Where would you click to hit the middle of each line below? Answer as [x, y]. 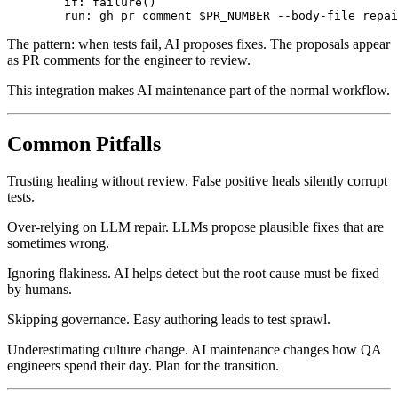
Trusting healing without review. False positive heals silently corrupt [197, 202]
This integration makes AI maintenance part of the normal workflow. [199, 110]
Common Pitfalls [84, 164]
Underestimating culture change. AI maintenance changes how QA [194, 370]
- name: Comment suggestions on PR [146, 9]
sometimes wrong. [58, 264]
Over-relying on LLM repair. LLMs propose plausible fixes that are [195, 248]
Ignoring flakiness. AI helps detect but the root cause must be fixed [193, 294]
